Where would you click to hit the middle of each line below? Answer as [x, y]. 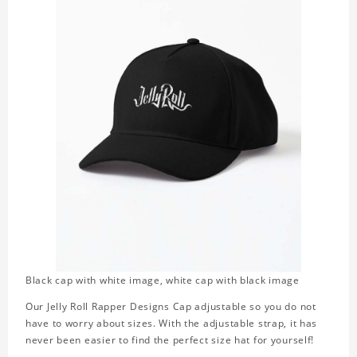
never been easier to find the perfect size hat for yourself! [170, 339]
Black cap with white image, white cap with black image [163, 280]
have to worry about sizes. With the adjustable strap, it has [172, 323]
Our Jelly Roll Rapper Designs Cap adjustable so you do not [171, 306]
